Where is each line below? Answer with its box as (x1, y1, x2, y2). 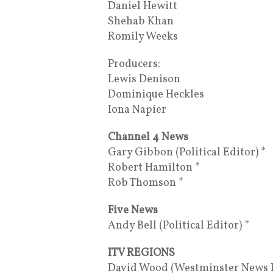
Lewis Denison (108, 71, 180, 87)
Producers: (108, 56, 160, 72)
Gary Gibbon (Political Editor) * (108, 144, 266, 160)
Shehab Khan (108, 13, 174, 29)
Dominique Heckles (108, 87, 204, 102)
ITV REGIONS (108, 245, 175, 261)
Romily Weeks (108, 29, 178, 44)
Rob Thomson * (108, 175, 183, 191)
